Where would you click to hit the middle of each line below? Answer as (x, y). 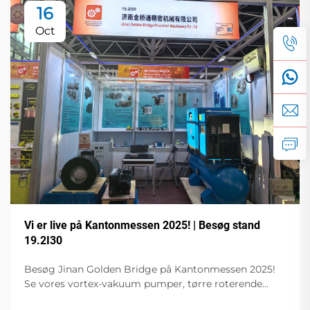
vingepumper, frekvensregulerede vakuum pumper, (149, 298)
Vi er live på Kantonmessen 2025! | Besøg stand (142, 225)
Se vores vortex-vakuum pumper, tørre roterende (143, 283)
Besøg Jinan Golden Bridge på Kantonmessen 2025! (150, 269)
